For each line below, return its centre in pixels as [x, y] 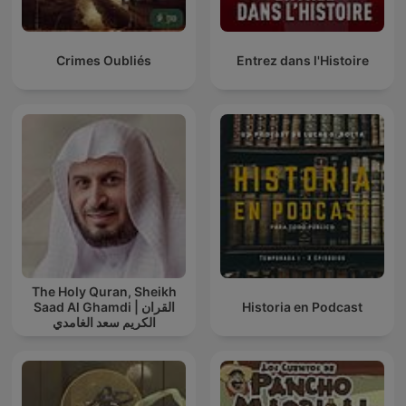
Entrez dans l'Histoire [302, 61]
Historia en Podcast [302, 307]
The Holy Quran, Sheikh [104, 292]
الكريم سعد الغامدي [104, 323]
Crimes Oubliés [104, 61]
